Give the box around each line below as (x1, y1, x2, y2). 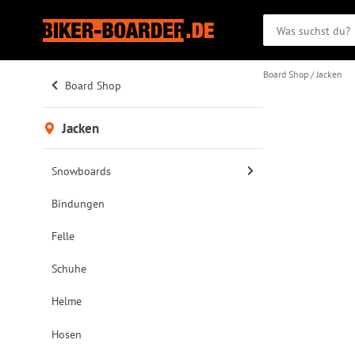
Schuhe (52, 261, 87, 277)
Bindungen (52, 196, 105, 212)
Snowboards (52, 162, 112, 178)
